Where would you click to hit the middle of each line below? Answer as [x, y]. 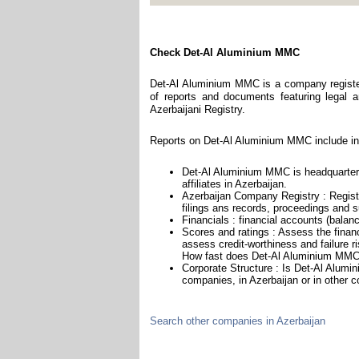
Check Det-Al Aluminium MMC [225, 52]
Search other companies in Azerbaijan [238, 321]
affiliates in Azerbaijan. [235, 184]
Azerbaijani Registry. [198, 109]
